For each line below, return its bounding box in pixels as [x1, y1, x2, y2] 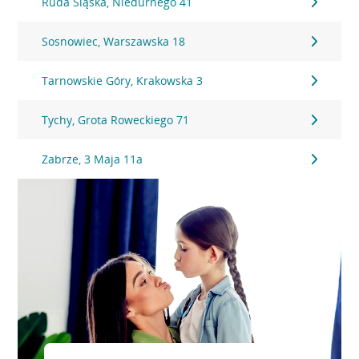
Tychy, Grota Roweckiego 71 [42, 112, 190, 127]
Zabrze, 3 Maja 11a [42, 151, 143, 167]
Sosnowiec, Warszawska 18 [42, 34, 186, 49]
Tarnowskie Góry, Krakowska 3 [42, 73, 204, 88]
